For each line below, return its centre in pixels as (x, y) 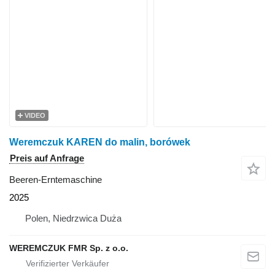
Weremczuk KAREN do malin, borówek (100, 142)
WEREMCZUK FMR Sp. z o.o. (69, 248)
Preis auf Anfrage (47, 158)
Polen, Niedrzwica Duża (73, 218)
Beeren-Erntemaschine (56, 180)
